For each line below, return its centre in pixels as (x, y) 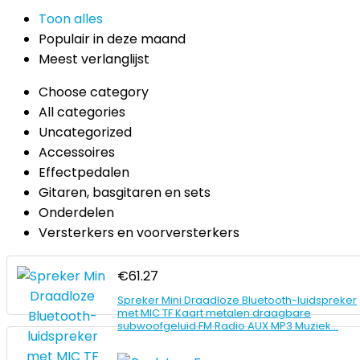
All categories (82, 112)
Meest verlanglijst (94, 59)
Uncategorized (85, 132)
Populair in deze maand (112, 39)
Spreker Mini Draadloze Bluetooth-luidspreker (237, 300)
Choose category (94, 92)
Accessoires (77, 152)
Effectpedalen (84, 172)
